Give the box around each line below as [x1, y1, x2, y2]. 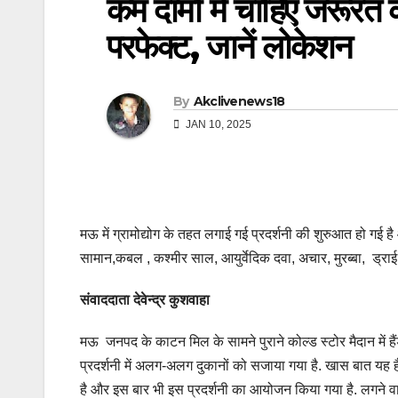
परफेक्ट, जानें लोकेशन [107, 25, 353, 68]
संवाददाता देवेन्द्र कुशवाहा [80, 292, 210, 307]
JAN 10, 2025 [183, 118, 251, 131]
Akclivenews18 [193, 93, 285, 109]
